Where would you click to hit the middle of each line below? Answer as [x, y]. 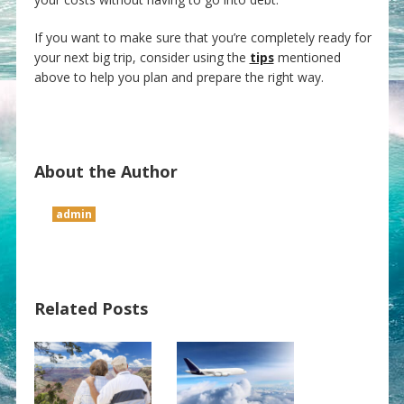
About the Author [106, 172]
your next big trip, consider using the [142, 58]
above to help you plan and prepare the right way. [179, 78]
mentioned [307, 58]
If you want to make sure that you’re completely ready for [202, 38]
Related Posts [91, 309]
